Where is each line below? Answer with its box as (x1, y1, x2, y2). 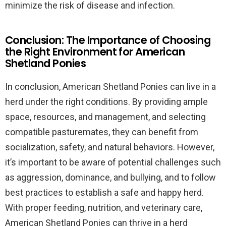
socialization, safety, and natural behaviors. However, (5, 142, 214, 152)
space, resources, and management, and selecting (5, 111, 206, 122)
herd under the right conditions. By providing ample (5, 96, 208, 107)
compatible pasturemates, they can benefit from (5, 127, 198, 137)
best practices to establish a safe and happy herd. (5, 187, 204, 198)
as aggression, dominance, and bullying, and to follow (5, 172, 216, 183)
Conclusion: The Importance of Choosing (5, 33, 211, 47)
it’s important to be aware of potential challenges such (5, 157, 221, 167)
